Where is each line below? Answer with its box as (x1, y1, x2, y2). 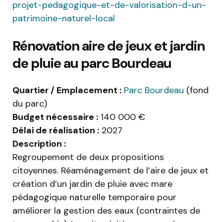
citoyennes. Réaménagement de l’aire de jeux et (12, 165, 209, 177)
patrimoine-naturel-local (12, 12, 115, 25)
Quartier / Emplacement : (12, 84, 121, 97)
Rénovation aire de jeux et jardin (12, 37, 205, 55)
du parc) (12, 98, 47, 110)
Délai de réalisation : (12, 124, 99, 137)
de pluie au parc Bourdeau (12, 54, 171, 73)
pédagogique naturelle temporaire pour (12, 191, 176, 204)
